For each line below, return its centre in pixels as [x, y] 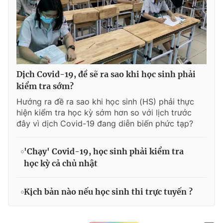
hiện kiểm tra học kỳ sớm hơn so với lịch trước [104, 112]
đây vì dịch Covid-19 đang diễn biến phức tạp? [105, 123]
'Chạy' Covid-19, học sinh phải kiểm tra [104, 151]
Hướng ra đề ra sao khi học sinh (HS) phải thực [105, 101]
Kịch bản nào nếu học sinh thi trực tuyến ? [108, 191]
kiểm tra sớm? [45, 86]
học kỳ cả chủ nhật [61, 163]
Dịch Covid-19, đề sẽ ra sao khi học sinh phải [106, 74]
